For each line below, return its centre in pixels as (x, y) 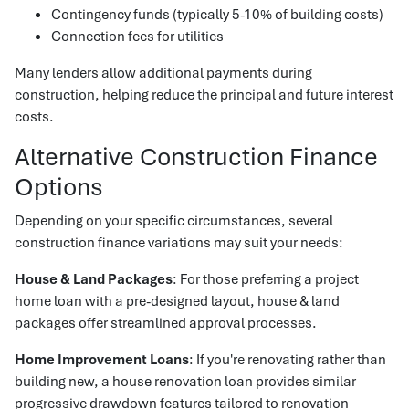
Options (59, 186)
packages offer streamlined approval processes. (166, 322)
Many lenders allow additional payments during (163, 72)
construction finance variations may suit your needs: (179, 242)
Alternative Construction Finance (196, 156)
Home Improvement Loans (102, 359)
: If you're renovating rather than (288, 359)
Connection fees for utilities (137, 36)
